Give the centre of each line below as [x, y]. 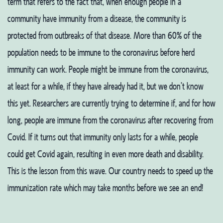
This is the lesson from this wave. [57, 171]
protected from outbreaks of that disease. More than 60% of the [105, 36]
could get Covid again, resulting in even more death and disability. [106, 154]
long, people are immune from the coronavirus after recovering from [110, 120]
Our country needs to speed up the [161, 171]
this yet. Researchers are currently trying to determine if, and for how [111, 104]
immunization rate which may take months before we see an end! [105, 188]
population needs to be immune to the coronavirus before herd [101, 53]
